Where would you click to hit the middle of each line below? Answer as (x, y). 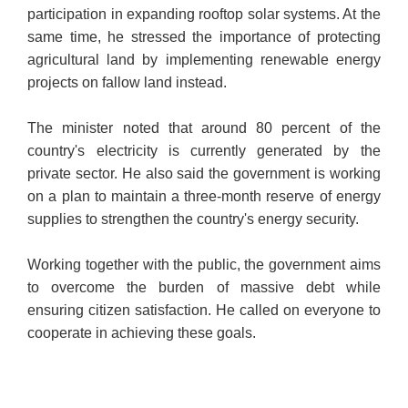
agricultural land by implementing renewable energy (204, 60)
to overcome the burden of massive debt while (204, 288)
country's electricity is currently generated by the (204, 151)
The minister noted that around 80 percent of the (204, 128)
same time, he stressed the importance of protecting (204, 37)
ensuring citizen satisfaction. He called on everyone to (204, 311)
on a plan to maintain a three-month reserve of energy (204, 197)
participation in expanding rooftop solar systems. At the (204, 15)
